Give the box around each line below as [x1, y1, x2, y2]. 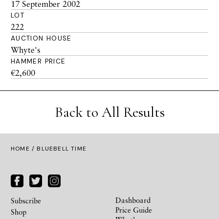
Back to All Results [54, 103, 165, 121]
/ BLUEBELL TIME [29, 145, 87, 153]
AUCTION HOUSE [11, 34, 72, 43]
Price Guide [115, 205, 152, 214]
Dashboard [115, 195, 151, 204]
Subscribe [11, 196, 41, 205]
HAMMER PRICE [11, 57, 66, 66]
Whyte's [11, 44, 41, 55]
